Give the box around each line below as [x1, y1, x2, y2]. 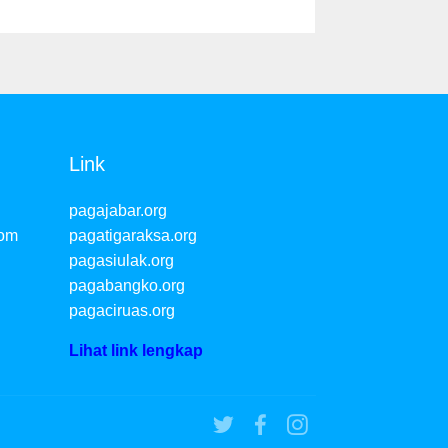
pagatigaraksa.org [68, 227, 197, 245]
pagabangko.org [68, 277, 185, 295]
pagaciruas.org [68, 302, 175, 320]
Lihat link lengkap [68, 342, 203, 360]
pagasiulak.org [68, 252, 174, 270]
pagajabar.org [68, 202, 167, 220]
